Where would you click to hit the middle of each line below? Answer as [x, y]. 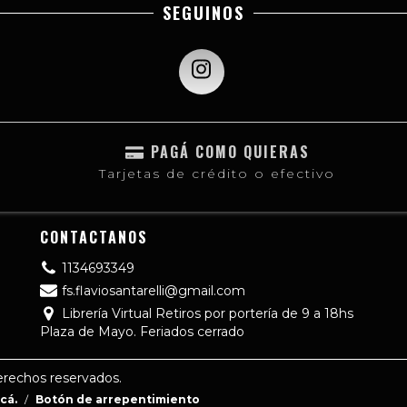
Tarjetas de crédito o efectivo [217, 174]
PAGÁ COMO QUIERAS [230, 152]
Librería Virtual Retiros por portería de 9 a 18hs [207, 314]
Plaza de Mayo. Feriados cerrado [142, 332]
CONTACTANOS [94, 238]
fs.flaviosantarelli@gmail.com [153, 291]
